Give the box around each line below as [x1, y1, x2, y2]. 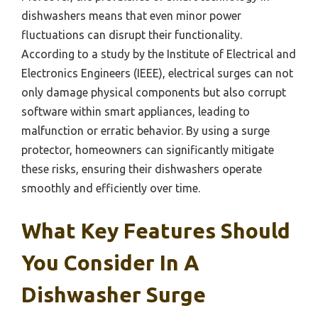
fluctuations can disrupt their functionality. [21, 28, 242, 42]
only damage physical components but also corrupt [21, 86, 286, 99]
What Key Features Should [21, 219, 290, 243]
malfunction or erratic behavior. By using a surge [21, 124, 270, 138]
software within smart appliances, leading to [21, 105, 250, 119]
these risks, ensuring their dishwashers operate [21, 163, 262, 176]
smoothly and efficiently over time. [21, 182, 200, 195]
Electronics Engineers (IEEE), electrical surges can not [21, 67, 293, 80]
